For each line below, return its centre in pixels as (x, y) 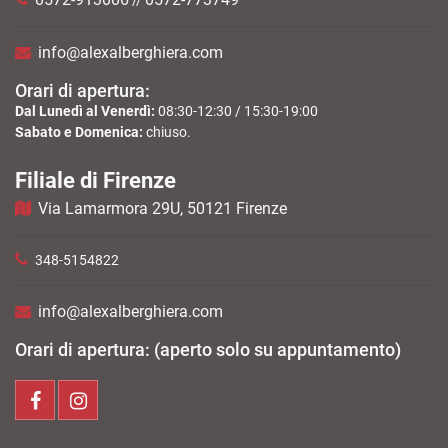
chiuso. (167, 132)
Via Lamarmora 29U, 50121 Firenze (162, 209)
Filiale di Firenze (95, 181)
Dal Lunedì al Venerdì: (85, 111)
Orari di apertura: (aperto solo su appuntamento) (208, 350)
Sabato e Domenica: (79, 132)
